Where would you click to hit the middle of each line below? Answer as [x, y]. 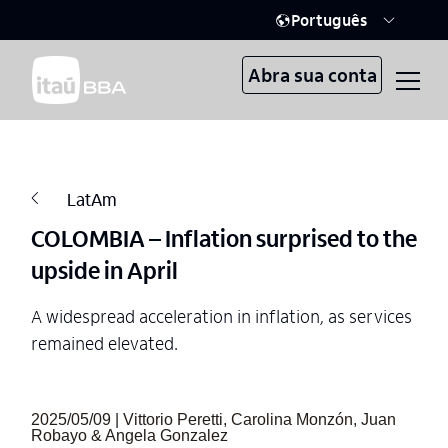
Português [329, 19]
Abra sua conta [312, 74]
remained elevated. [104, 342]
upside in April [104, 269]
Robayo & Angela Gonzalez [129, 435]
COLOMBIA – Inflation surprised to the [224, 237]
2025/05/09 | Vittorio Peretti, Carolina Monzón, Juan [213, 419]
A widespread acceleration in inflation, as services [221, 315]
